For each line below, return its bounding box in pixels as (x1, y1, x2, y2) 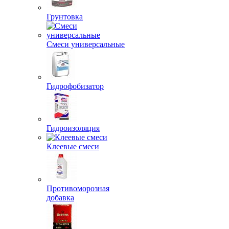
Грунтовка (47, 12, 83, 21)
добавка (47, 193, 74, 202)
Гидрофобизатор (47, 82, 104, 90)
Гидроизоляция (47, 124, 100, 132)
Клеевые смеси (47, 142, 99, 151)
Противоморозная (47, 184, 109, 193)
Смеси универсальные (47, 40, 125, 49)
